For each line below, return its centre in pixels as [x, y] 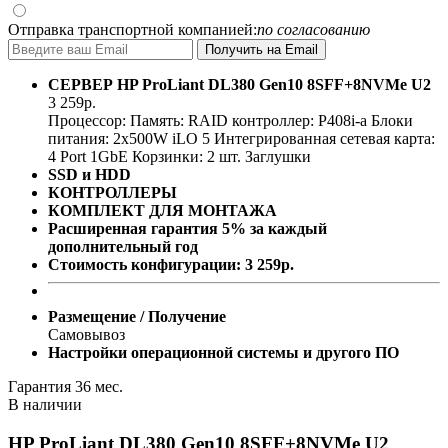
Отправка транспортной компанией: [132, 29]
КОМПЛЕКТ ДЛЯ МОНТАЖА [162, 210]
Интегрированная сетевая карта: [324, 138]
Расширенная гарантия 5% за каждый [187, 228]
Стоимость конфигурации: [144, 264]
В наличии [45, 404]
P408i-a [342, 120]
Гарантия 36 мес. [65, 386]
